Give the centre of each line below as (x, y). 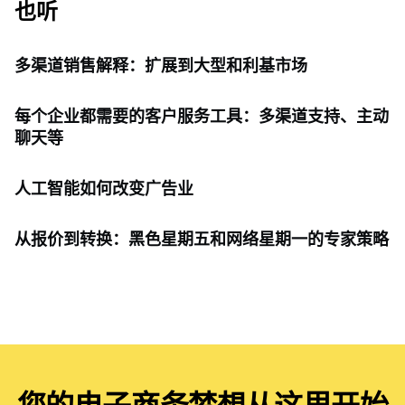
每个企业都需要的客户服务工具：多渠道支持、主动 (202, 117)
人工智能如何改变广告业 (104, 189)
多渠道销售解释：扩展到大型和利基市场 (161, 66)
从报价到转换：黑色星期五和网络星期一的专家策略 (202, 240)
